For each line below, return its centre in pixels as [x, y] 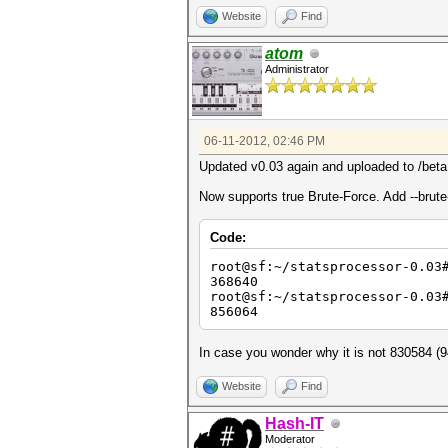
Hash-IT [294, 423]
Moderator [290, 439]
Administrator [297, 69]
